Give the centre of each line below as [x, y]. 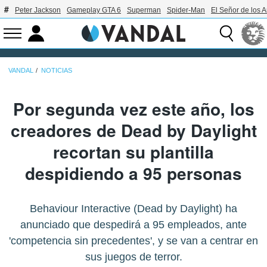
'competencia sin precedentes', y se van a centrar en [133, 240]
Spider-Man [186, 10]
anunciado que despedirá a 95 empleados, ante [133, 224]
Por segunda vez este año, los [133, 108]
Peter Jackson [38, 10]
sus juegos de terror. [133, 257]
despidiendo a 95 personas [133, 173]
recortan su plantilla [133, 151]
